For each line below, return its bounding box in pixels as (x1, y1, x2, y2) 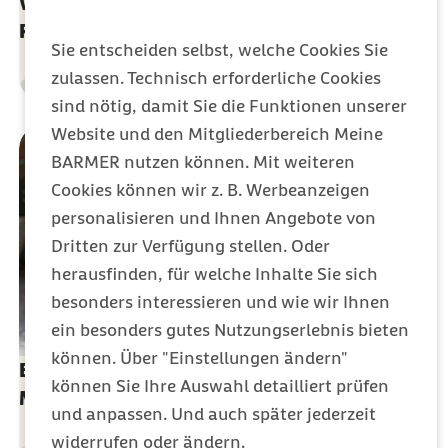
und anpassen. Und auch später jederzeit (51, 403, 376, 424)
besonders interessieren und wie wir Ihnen (51, 291, 390, 312)
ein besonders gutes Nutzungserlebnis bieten (51, 319, 409, 340)
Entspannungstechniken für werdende (18, 359, 370, 382)
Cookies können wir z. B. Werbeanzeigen (51, 179, 370, 200)
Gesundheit (26, 82, 89, 97)
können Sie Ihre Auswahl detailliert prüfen (51, 375, 389, 396)
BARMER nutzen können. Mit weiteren (51, 151, 355, 172)
